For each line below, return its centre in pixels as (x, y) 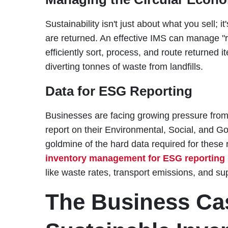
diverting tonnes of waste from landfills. (124, 66)
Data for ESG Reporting (119, 91)
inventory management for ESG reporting (135, 158)
